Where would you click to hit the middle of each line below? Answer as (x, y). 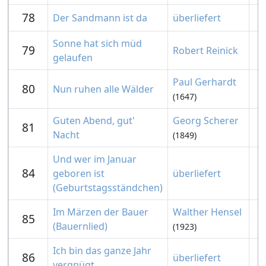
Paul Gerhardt (205, 82)
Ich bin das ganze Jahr (102, 251)
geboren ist (79, 173)
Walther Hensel (207, 212)
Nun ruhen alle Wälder (103, 89)
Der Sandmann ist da (100, 18)
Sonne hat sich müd (97, 43)
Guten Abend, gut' (94, 121)
